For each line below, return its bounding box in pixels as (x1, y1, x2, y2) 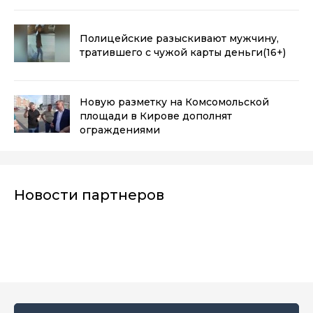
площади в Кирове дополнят (80, 109, 232, 122)
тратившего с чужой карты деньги (80, 45, 263, 59)
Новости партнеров (14, 186, 164, 203)
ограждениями (80, 123, 160, 136)
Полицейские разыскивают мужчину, (80, 31, 279, 45)
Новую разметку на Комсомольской (80, 95, 269, 108)
